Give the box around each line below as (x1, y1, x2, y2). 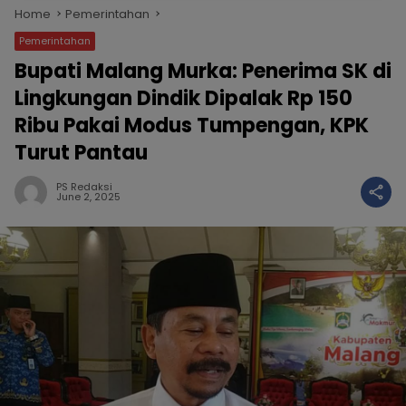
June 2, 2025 (56, 189, 121, 204)
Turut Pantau (14, 139, 148, 167)
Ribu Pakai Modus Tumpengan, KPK (14, 111, 369, 140)
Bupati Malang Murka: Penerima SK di (14, 57, 391, 85)
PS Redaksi (56, 179, 112, 194)
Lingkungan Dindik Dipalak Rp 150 (14, 84, 353, 112)
